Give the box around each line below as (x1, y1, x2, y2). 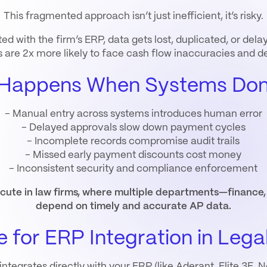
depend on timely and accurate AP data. (35, 201, 231, 211)
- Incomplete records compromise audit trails (27, 136, 240, 146)
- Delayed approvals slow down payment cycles (21, 122, 246, 132)
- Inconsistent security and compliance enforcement (9, 163, 258, 173)
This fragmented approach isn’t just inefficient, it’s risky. (3, 11, 263, 21)
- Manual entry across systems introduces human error (4, 108, 262, 119)
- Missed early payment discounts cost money (25, 150, 242, 160)
